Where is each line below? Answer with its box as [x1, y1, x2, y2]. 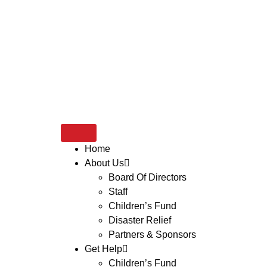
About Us [85, 158, 124, 168]
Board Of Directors [108, 172, 187, 182]
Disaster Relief [108, 215, 171, 225]
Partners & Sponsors [108, 229, 196, 240]
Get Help [85, 244, 122, 254]
